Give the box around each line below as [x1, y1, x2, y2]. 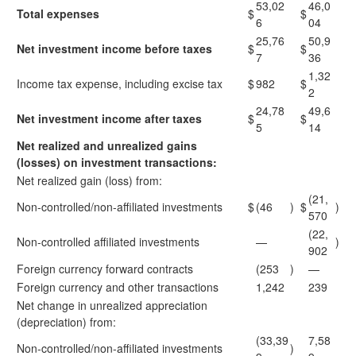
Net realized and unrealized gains [17, 137, 197, 153]
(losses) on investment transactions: [17, 154, 217, 170]
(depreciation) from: [17, 314, 116, 330]
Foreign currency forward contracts [17, 261, 193, 277]
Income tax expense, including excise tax [17, 75, 222, 91]
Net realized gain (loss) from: [17, 172, 162, 188]
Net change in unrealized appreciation [17, 297, 207, 313]
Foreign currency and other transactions [17, 279, 219, 295]
